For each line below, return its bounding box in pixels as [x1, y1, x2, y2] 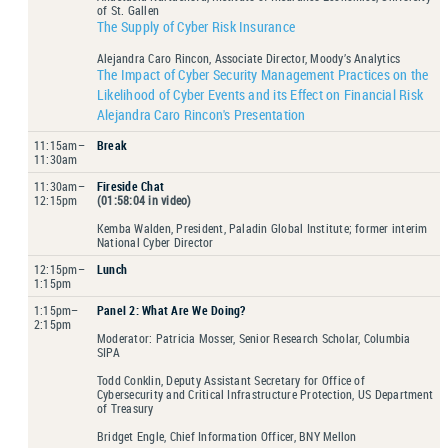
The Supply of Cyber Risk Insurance [97, 16, 296, 36]
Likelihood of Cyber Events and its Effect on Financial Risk [97, 84, 424, 104]
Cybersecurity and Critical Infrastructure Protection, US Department [97, 385, 434, 402]
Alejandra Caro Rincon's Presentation [97, 104, 306, 124]
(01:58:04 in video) [97, 191, 192, 208]
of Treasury [97, 399, 154, 416]
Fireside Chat [97, 177, 165, 194]
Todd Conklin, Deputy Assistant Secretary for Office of [97, 371, 365, 388]
